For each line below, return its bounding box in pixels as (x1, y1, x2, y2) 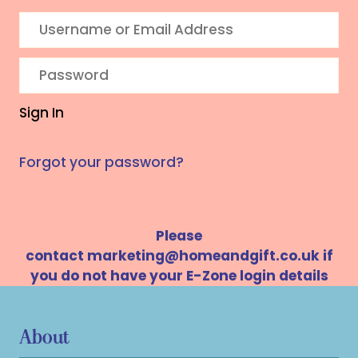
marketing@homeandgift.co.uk (86, 246, 320, 266)
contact (25, 246, 87, 266)
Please (156, 226, 202, 246)
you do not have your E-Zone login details (30, 266, 328, 286)
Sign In (19, 103, 64, 123)
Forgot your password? (19, 153, 184, 173)
